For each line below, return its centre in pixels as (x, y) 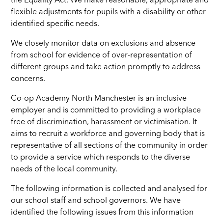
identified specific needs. (55, 24)
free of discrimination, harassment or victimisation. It (104, 122)
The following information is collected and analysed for (109, 189)
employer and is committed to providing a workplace (106, 110)
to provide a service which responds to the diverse (101, 157)
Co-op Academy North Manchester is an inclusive (99, 98)
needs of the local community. (64, 169)
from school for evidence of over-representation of (102, 55)
